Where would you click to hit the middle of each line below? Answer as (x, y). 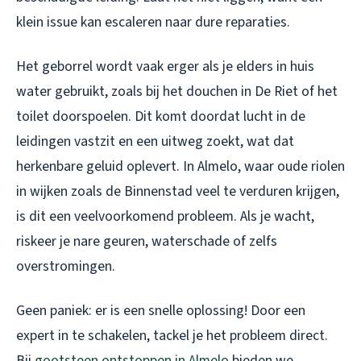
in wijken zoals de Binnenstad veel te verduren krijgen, (178, 192)
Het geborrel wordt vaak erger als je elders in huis (165, 67)
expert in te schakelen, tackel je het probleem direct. (172, 336)
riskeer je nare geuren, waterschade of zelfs (147, 242)
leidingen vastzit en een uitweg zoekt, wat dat (155, 142)
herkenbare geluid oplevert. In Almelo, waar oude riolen (180, 167)
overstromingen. (66, 267)
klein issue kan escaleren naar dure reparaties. (153, 23)
